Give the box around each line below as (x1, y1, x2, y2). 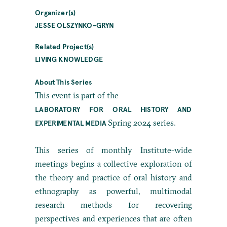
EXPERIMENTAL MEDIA (35, 118, 107, 128)
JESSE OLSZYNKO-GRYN (35, 20, 115, 30)
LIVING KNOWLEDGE (35, 54, 103, 64)
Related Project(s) (35, 41, 94, 51)
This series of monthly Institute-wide (35, 144, 192, 155)
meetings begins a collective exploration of (35, 158, 192, 169)
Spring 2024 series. (106, 117, 178, 128)
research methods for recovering (35, 199, 192, 210)
